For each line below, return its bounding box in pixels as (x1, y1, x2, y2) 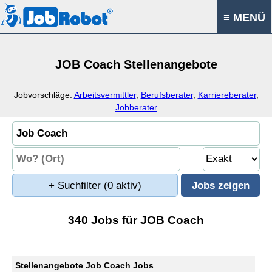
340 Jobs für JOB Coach (68, 214, 204, 226)
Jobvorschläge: (13, 90, 74, 100)
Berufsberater (140, 90, 193, 100)
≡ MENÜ (223, 12, 265, 24)
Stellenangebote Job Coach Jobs (15, 260, 154, 270)
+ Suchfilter (49, 180, 104, 191)
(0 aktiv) (104, 180, 141, 191)
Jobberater (115, 103, 157, 112)
